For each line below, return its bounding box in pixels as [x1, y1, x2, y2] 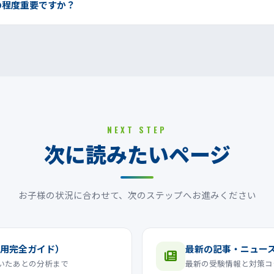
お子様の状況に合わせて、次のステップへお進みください [18, 188, 256, 201]
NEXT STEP [107, 123, 167, 136]
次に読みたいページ [43, 138, 231, 169]
